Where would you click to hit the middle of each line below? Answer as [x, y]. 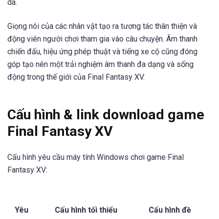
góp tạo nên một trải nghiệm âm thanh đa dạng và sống [100, 65]
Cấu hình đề [170, 210]
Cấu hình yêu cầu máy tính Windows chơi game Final [96, 157]
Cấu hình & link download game [106, 114]
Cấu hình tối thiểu [86, 210]
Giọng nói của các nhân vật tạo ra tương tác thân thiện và [102, 26]
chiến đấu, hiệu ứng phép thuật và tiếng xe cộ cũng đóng [102, 52]
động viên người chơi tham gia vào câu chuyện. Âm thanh [102, 39]
